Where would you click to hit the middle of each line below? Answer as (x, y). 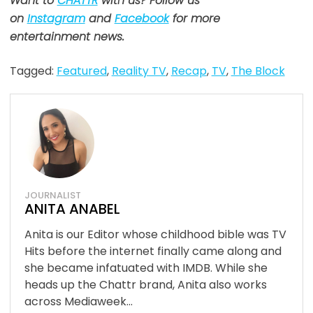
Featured (81, 71)
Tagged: (33, 71)
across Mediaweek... (78, 302)
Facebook (141, 19)
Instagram (56, 19)
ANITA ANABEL (72, 209)
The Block (258, 71)
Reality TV (139, 71)
